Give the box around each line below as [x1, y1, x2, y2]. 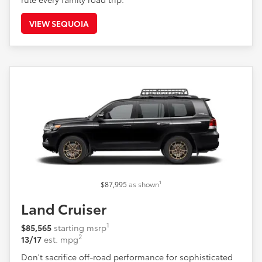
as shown [129, 178, 159, 189]
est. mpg [44, 233, 78, 245]
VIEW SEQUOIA [29, 17, 89, 29]
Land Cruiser [21, 198, 106, 218]
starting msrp [54, 221, 106, 233]
